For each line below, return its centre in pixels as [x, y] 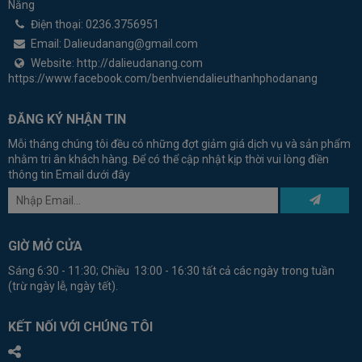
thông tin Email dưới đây [69, 174]
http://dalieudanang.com [140, 63]
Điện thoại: [58, 24]
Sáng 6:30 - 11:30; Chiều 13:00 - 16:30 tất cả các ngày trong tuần [171, 270]
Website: [54, 63]
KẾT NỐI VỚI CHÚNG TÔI [80, 326]
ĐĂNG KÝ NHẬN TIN [67, 119]
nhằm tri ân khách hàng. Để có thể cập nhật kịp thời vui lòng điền [168, 159]
